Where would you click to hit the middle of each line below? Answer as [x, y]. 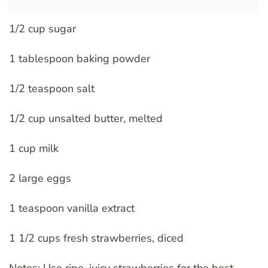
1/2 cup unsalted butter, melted [86, 119]
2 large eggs [40, 179]
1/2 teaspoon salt [52, 89]
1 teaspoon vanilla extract [72, 208]
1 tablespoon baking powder [80, 59]
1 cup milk [34, 149]
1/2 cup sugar [42, 29]
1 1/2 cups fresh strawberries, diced [96, 238]
